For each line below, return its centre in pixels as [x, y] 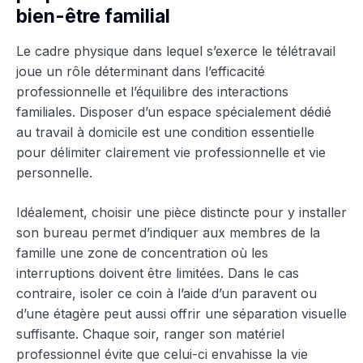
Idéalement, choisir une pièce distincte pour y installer [181, 212]
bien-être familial [93, 16]
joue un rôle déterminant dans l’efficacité [141, 71]
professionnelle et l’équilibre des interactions [152, 91]
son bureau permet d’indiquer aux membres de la [168, 232]
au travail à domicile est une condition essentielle [165, 132]
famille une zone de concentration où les [142, 252]
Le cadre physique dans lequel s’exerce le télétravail [176, 51]
